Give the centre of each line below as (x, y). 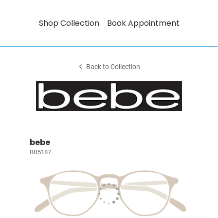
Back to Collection (113, 67)
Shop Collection (69, 23)
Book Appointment (143, 23)
